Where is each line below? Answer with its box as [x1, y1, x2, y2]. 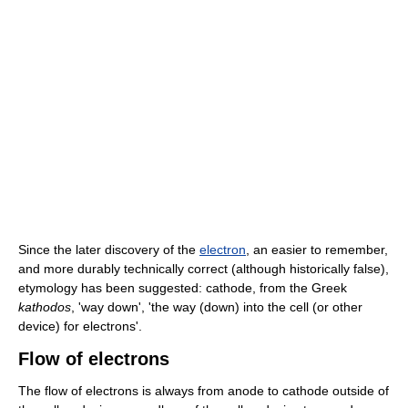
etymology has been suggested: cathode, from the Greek [18, 280, 347, 296]
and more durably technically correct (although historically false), [18, 261, 389, 277]
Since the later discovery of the [18, 242, 199, 258]
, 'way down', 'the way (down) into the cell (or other [71, 300, 362, 315]
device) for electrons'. [18, 319, 142, 334]
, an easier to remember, [246, 242, 388, 258]
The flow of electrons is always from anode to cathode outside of [18, 383, 389, 399]
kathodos [18, 300, 71, 315]
